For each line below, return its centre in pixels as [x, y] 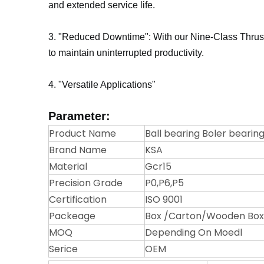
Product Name [82, 134]
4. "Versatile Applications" [102, 85]
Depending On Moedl [194, 233]
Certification [78, 200]
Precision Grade [86, 183]
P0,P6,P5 [164, 183]
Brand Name [78, 150]
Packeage [72, 216]
